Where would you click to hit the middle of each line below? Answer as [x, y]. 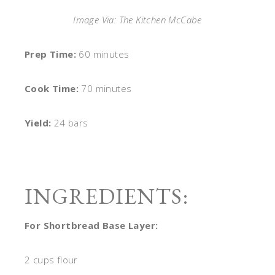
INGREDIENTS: [107, 196]
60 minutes [104, 54]
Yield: [39, 123]
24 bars [71, 123]
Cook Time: [53, 89]
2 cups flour [51, 260]
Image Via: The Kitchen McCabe [137, 20]
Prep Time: [52, 54]
